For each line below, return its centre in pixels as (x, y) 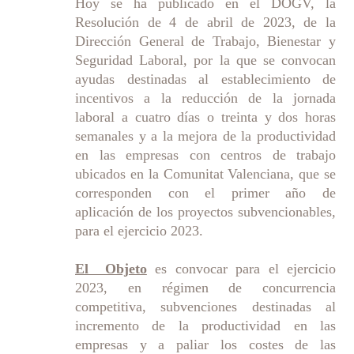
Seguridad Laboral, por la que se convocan (205, 60)
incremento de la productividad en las (205, 325)
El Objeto (111, 268)
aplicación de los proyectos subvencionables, (205, 211)
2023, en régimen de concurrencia (205, 287)
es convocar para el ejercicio (241, 268)
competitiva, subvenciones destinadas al (205, 306)
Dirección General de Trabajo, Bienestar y (205, 41)
